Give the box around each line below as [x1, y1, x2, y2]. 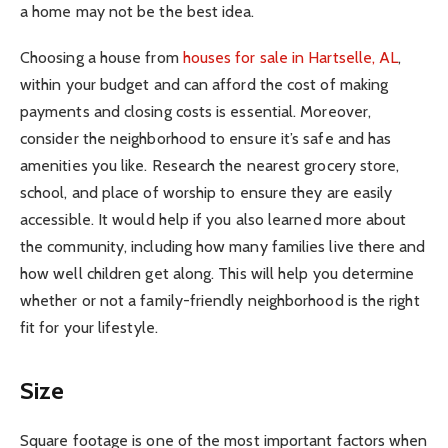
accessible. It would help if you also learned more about [20, 209, 407, 229]
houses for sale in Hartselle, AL [182, 47, 399, 67]
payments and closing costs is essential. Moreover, [20, 101, 371, 121]
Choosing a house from [20, 47, 183, 67]
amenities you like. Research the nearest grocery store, [20, 155, 400, 175]
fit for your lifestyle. [20, 317, 158, 337]
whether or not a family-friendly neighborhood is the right [20, 290, 420, 310]
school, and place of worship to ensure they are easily [20, 182, 393, 202]
